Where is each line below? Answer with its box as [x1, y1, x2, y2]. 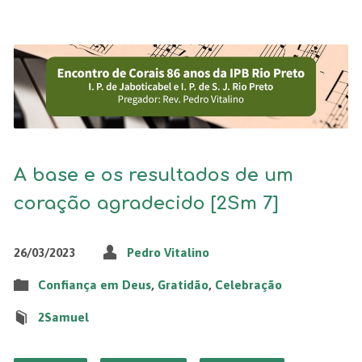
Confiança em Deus [37, 277, 151, 292]
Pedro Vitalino [126, 245, 209, 259]
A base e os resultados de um [13, 164, 293, 185]
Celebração [214, 277, 282, 292]
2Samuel [37, 309, 89, 324]
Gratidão [157, 277, 208, 292]
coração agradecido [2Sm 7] [13, 192, 279, 213]
